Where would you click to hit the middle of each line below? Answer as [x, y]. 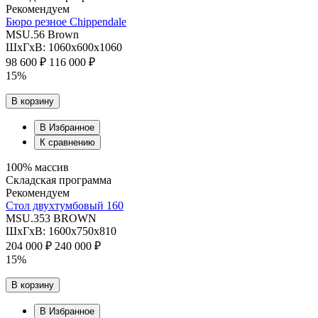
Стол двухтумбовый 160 [65, 206]
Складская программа [59, 180]
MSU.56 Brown [42, 35]
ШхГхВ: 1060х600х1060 [64, 48]
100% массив [37, 168]
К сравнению [67, 143]
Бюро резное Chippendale [66, 22]
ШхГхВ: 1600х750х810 [61, 231]
